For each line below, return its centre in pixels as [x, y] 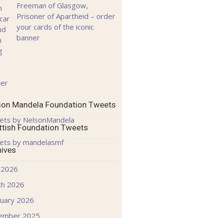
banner [28, 38]
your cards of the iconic [55, 27]
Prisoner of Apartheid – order [66, 16]
